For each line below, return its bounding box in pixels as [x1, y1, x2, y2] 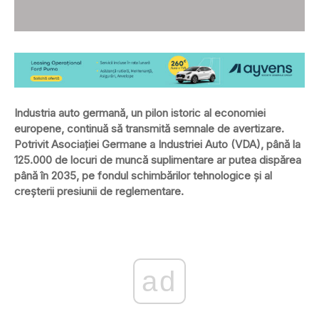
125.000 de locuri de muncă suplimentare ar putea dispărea [14, 152, 301, 167]
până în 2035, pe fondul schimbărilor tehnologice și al [14, 168, 272, 182]
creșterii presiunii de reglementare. [14, 184, 184, 198]
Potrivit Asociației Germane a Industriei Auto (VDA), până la [14, 137, 300, 151]
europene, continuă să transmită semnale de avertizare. [14, 121, 284, 135]
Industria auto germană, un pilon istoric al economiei [14, 105, 266, 120]
